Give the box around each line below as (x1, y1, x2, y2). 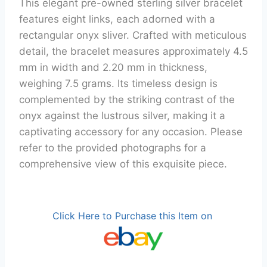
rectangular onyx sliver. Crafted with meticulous (19, 29, 247, 41)
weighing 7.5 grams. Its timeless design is (19, 77, 218, 89)
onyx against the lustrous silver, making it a (19, 109, 225, 122)
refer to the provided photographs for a (19, 141, 206, 154)
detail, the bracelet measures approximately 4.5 (19, 45, 248, 57)
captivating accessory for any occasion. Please (19, 125, 243, 138)
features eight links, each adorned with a (19, 13, 215, 25)
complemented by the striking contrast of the (19, 93, 235, 105)
